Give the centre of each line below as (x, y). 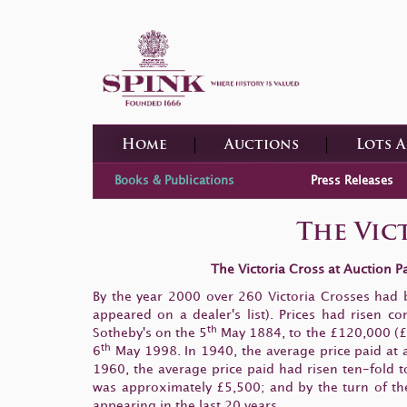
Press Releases (352, 180)
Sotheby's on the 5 (150, 333)
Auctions (261, 145)
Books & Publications (174, 180)
